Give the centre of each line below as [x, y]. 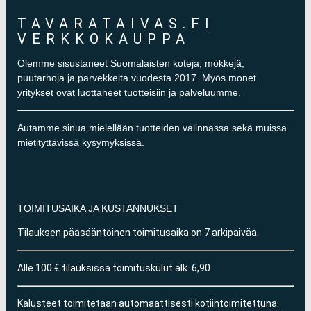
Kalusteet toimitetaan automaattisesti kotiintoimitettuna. [149, 303]
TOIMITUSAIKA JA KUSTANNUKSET [98, 208]
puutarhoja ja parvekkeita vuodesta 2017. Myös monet [137, 78]
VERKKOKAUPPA [104, 39]
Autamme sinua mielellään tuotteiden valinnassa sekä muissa [152, 128]
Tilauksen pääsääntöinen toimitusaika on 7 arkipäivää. [138, 232]
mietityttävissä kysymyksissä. [81, 143]
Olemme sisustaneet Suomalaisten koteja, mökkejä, [131, 64]
